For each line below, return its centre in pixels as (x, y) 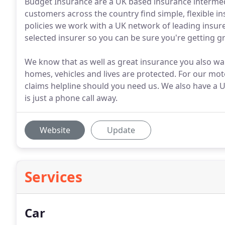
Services (53, 177)
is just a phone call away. (71, 98)
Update (121, 130)
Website (55, 130)
